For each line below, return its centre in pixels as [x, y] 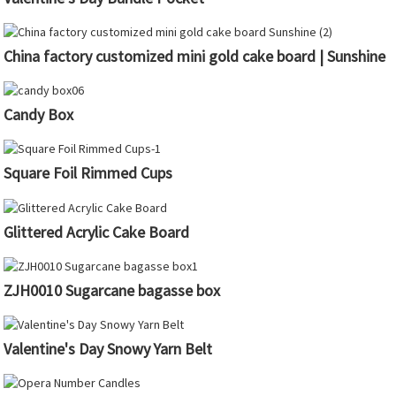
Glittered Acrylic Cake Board [97, 232]
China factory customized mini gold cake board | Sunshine [195, 57]
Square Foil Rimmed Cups [88, 173]
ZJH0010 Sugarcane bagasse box [112, 290]
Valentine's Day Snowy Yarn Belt [108, 348]
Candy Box [39, 115]
